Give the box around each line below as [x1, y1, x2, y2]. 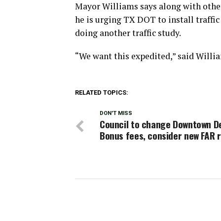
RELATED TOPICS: [75, 89, 128, 97]
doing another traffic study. [75, 27, 181, 39]
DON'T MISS [100, 110, 132, 117]
